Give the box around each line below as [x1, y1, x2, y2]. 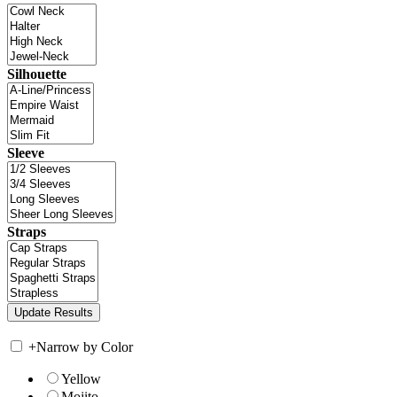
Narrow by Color [36, 339, 133, 355]
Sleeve [7, 145, 44, 161]
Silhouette [7, 66, 66, 82]
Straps [7, 224, 46, 240]
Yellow [61, 371, 101, 387]
